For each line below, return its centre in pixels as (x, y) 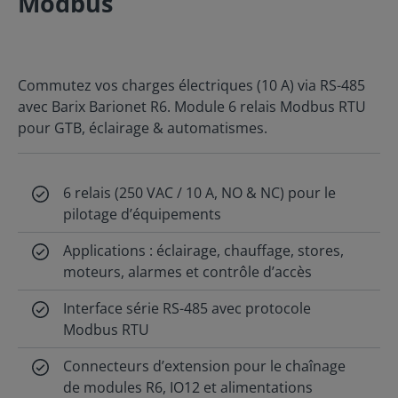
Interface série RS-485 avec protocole (187, 308)
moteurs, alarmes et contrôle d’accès (188, 272)
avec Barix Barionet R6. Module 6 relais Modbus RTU (192, 107)
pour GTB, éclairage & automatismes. (143, 128)
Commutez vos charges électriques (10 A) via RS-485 (191, 85)
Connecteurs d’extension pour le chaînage (205, 366)
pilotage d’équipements (143, 214)
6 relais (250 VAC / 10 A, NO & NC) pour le (200, 193)
